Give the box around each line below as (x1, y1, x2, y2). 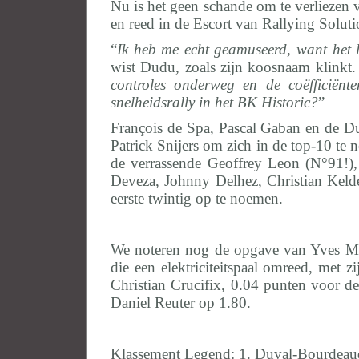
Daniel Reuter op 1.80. (111, 294, 255, 312)
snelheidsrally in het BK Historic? (111, 94, 318, 111)
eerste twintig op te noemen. (111, 190, 283, 208)
